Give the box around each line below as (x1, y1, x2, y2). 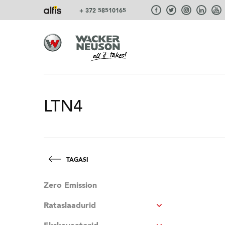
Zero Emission (44, 180, 97, 191)
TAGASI (66, 156, 88, 164)
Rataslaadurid (44, 200, 96, 211)
